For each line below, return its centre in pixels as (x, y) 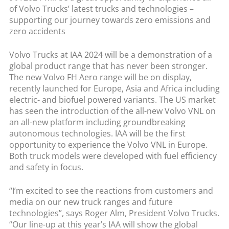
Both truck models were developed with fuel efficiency (113, 156)
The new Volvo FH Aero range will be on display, (100, 77)
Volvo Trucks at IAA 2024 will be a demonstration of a (110, 54)
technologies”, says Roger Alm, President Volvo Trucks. (114, 213)
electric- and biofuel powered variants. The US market (112, 99)
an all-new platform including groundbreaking (97, 122)
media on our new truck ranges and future (91, 202)
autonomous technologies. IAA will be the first (97, 133)
